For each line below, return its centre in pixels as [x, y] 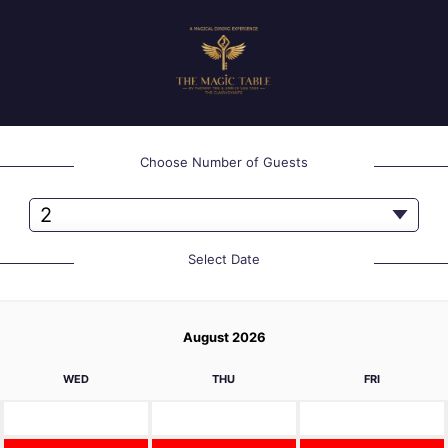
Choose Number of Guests [224, 161]
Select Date [224, 258]
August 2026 [224, 336]
